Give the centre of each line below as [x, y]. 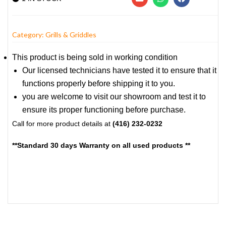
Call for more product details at [62, 124]
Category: [29, 35]
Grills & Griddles [71, 35]
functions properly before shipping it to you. [99, 84]
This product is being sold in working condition [95, 58]
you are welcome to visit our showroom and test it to [114, 97]
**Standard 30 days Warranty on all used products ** [101, 146]
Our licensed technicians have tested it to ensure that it [119, 71]
